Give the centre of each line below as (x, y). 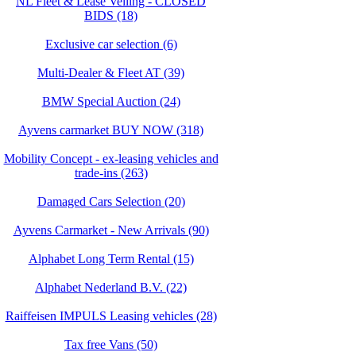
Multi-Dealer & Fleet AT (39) (111, 73)
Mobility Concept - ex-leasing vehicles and (111, 159)
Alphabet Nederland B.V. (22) (111, 287)
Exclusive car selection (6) (111, 44)
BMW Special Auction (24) (111, 101)
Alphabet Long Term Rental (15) (111, 259)
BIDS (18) (111, 15)
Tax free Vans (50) (111, 344)
